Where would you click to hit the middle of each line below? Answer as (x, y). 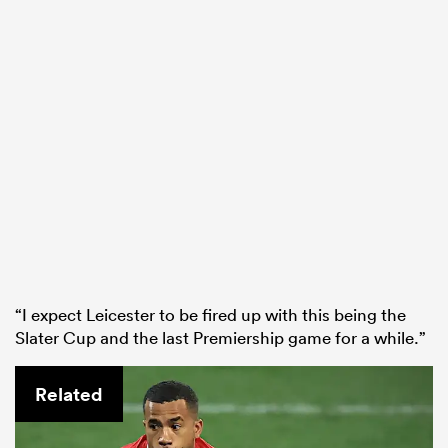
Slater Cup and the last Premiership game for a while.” (220, 338)
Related (69, 394)
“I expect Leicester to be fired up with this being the (210, 315)
